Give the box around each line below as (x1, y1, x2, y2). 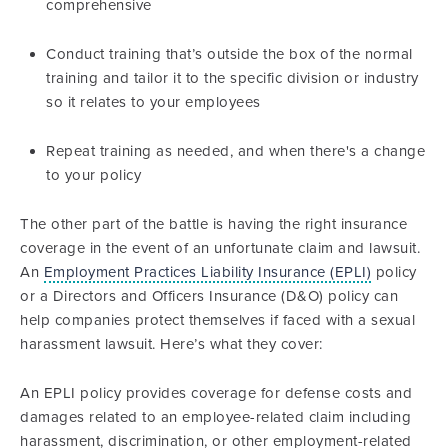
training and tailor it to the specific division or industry (46, 69, 419, 87)
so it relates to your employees (46, 93, 261, 111)
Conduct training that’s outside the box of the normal (46, 45, 413, 63)
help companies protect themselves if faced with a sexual (20, 311, 415, 329)
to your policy (46, 166, 141, 184)
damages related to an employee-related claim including (20, 408, 411, 426)
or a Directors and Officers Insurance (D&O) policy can (20, 287, 398, 305)
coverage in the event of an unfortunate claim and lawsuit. (20, 239, 420, 257)
